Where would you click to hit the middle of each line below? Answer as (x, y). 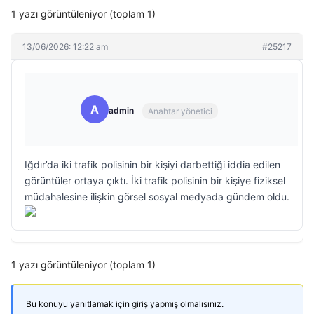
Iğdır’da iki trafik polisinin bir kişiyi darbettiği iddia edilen (152, 164)
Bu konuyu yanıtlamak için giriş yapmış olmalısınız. (125, 304)
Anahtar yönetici (180, 111)
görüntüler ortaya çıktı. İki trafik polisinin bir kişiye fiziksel (155, 180)
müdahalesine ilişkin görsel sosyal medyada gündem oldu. (157, 197)
